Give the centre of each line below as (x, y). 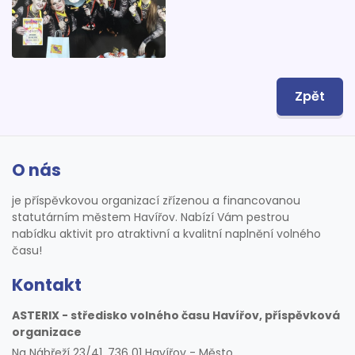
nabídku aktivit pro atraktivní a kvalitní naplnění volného (166, 234)
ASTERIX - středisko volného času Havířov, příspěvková (176, 316)
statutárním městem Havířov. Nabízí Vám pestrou (151, 218)
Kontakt (47, 285)
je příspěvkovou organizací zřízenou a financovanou (156, 201)
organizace (47, 332)
